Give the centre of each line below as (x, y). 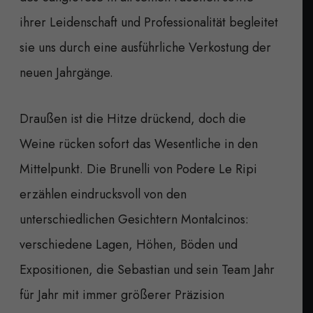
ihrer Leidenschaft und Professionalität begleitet (149, 22)
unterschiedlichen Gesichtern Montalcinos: (134, 219)
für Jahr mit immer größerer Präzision (122, 294)
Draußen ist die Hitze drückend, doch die (133, 118)
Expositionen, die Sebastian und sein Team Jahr (147, 269)
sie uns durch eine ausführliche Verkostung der (145, 47)
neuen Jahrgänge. (66, 72)
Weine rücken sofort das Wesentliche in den (139, 144)
